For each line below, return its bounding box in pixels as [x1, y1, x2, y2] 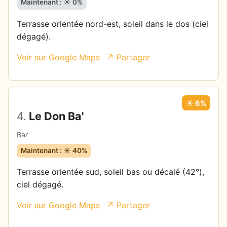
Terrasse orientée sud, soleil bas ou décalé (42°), [17, 167, 204, 177]
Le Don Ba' [26, 109, 84, 123]
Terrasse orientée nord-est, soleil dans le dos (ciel [17, 18, 208, 29]
